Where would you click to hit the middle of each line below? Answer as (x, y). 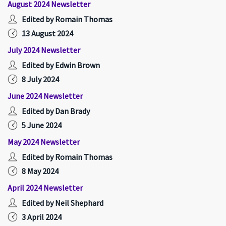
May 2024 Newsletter (44, 142)
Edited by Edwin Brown (61, 65)
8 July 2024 (40, 79)
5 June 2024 (42, 125)
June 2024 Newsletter (45, 96)
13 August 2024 (47, 33)
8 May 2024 (40, 171)
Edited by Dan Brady (56, 111)
